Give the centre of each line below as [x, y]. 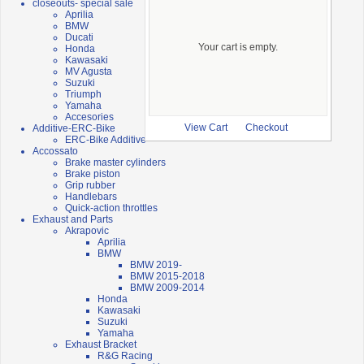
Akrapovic [87, 231]
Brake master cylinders [115, 163]
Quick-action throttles [111, 208]
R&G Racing [125, 356]
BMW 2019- [156, 265]
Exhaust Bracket [101, 345]
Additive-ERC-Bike [74, 129]
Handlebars [91, 197]
